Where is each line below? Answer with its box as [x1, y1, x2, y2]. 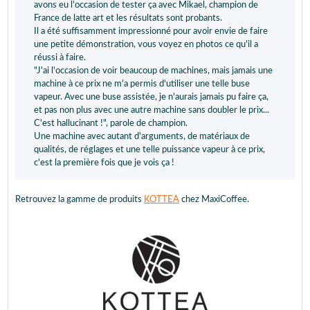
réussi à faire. [34, 53, 86, 63]
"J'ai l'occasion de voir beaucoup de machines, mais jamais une [34, 66, 273, 76]
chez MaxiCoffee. [179, 195, 249, 205]
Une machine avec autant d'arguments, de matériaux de [34, 132, 250, 142]
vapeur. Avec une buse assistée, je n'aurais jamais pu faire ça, [34, 93, 268, 102]
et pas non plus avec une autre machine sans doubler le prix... [34, 106, 269, 116]
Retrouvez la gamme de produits [15, 195, 144, 205]
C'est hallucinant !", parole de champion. [34, 119, 188, 129]
